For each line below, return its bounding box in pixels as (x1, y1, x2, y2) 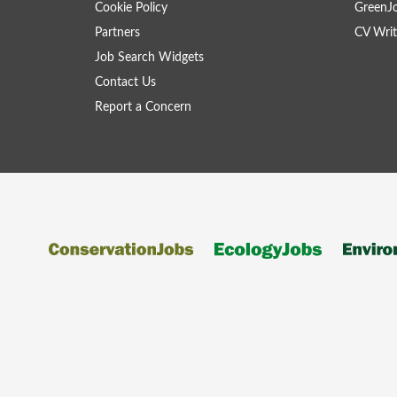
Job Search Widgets (95, 51, 204, 64)
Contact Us (95, 76, 156, 89)
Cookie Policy (95, 2, 167, 14)
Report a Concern (95, 101, 191, 113)
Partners (95, 27, 140, 39)
